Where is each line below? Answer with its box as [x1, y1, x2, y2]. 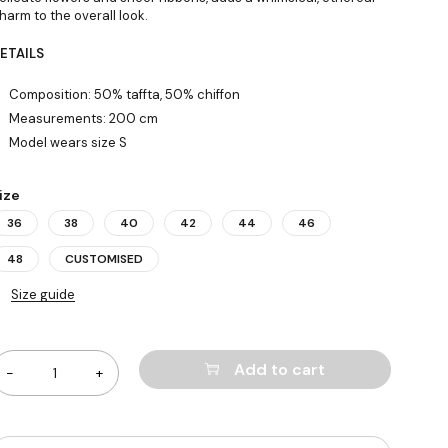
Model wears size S [8, 134, 127, 151]
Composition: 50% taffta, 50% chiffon [8, 86, 240, 103]
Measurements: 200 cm [8, 110, 158, 127]
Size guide [10, 286, 75, 303]
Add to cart [233, 359, 325, 380]
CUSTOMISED [64, 251, 143, 267]
